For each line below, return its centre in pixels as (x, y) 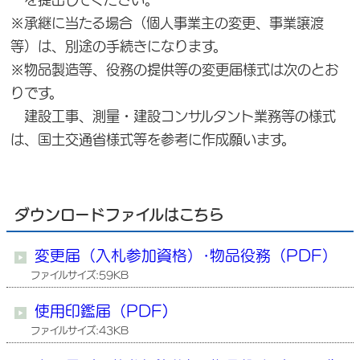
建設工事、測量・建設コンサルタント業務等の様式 (173, 116)
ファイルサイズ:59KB (80, 275)
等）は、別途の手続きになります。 (119, 46)
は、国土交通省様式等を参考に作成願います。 (153, 139)
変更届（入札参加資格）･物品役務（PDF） (186, 256)
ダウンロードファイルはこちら (119, 215)
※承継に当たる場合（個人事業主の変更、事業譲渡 (167, 23)
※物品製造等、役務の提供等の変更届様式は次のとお (174, 70)
